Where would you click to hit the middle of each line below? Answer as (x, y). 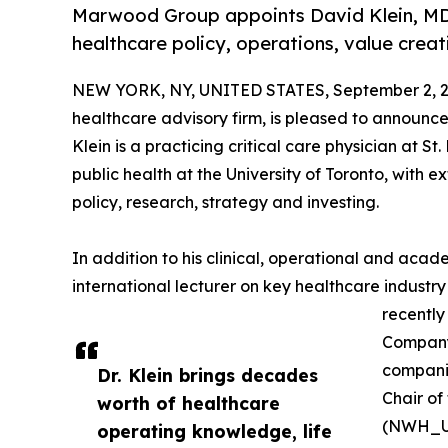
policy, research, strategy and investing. (225, 202)
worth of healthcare (188, 403)
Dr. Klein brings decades (207, 375)
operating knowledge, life (214, 431)
